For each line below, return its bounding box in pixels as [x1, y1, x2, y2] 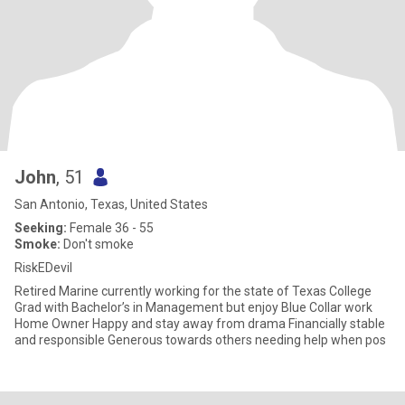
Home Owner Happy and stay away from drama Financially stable [14, 316, 385, 331]
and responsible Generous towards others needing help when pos [108, 333, 386, 347]
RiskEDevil [14, 260, 72, 275]
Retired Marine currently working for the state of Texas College [14, 284, 329, 298]
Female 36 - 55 [67, 221, 154, 235]
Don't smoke [61, 237, 134, 251]
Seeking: [14, 221, 67, 235]
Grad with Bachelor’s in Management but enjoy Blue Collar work [14, 300, 372, 315]
